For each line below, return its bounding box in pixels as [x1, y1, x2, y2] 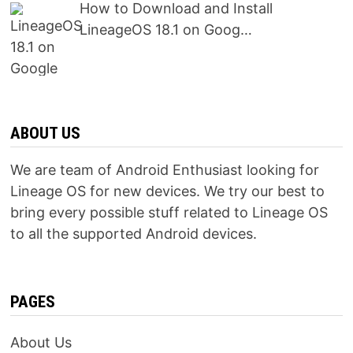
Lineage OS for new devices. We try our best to [9, 183, 325, 200]
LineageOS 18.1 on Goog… [80, 21, 253, 39]
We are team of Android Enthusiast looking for [9, 162, 319, 179]
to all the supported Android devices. [9, 225, 257, 243]
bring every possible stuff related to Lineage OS [9, 204, 328, 221]
